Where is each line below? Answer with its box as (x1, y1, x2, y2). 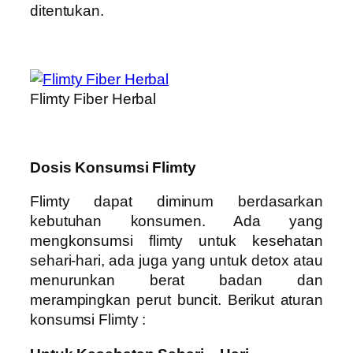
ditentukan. (30, 2, 104, 19)
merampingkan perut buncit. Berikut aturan (30, 292, 323, 309)
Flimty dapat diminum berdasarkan (30, 193, 323, 210)
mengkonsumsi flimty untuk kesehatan (30, 232, 323, 250)
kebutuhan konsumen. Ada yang (30, 213, 323, 230)
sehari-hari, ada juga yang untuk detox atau (30, 252, 323, 269)
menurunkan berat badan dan (30, 272, 323, 289)
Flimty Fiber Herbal (30, 90, 157, 107)
